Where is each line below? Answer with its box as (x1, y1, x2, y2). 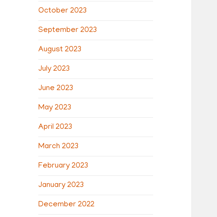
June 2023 (38, 84, 74, 93)
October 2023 (38, 6, 87, 15)
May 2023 (38, 103, 72, 112)
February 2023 (38, 161, 89, 170)
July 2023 (38, 64, 70, 74)
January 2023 (38, 181, 84, 190)
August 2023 (38, 45, 82, 54)
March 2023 (38, 142, 79, 151)
